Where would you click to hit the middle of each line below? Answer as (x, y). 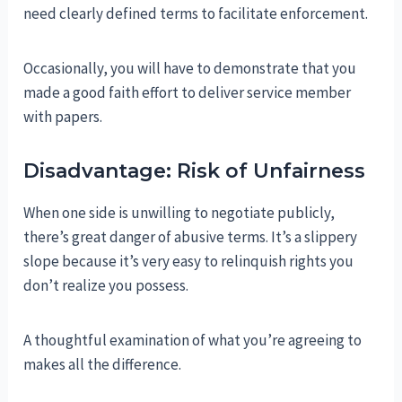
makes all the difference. (103, 365)
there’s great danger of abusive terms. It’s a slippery (191, 237)
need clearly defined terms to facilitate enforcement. (196, 14)
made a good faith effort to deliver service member (188, 93)
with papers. (63, 117)
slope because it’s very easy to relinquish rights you (189, 262)
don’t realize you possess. (106, 286)
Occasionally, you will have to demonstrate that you (190, 69)
